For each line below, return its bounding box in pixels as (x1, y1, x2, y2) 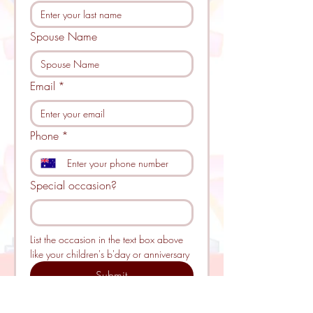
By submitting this (89, 291, 168, 306)
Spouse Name (30, 29, 97, 44)
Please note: (30, 291, 89, 306)
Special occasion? (30, 177, 117, 193)
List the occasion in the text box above (30, 233, 183, 246)
